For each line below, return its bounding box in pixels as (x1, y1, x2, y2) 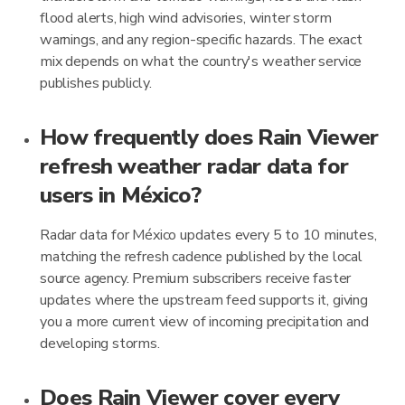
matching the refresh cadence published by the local (40, 247, 363, 267)
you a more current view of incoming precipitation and (40, 312, 369, 332)
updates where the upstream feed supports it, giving (40, 290, 368, 310)
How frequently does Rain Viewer (40, 122, 379, 153)
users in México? (40, 180, 201, 211)
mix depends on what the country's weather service (40, 52, 363, 71)
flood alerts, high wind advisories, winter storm (40, 8, 332, 28)
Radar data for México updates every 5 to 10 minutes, (40, 225, 377, 245)
